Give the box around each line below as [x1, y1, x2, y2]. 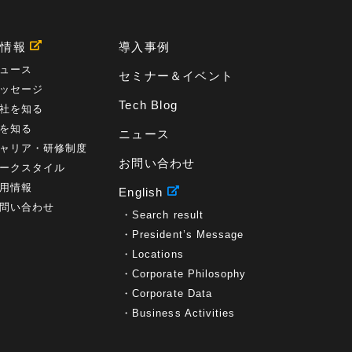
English [119, 185, 163, 200]
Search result [132, 209, 203, 222]
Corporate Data [132, 288, 212, 300]
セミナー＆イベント [119, 69, 234, 83]
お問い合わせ [119, 156, 196, 170]
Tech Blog [119, 98, 178, 112]
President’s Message [132, 229, 244, 241]
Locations [132, 248, 184, 261]
